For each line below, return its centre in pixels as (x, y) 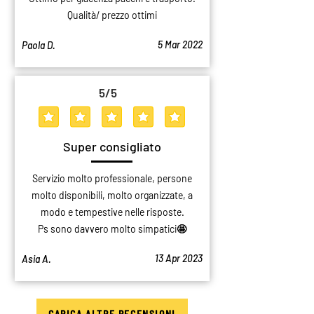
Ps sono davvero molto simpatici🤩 (112, 229)
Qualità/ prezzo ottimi (112, 15)
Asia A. (36, 259)
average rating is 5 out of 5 (166, 122)
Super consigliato (112, 146)
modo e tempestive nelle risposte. (112, 212)
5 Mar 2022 (180, 45)
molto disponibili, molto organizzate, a (112, 195)
